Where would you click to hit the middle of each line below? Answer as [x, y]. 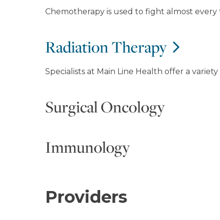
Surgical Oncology [105, 107]
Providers [86, 197]
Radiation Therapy [106, 47]
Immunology [88, 147]
